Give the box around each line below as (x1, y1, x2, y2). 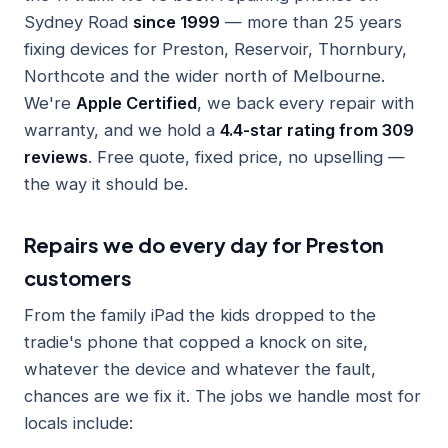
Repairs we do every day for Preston (24, 231, 384, 257)
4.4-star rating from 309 (220, 119, 414, 140)
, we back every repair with (197, 92, 414, 113)
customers (24, 264, 132, 290)
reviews (24, 146, 88, 167)
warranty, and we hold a (24, 119, 220, 140)
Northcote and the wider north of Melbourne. (24, 65, 385, 86)
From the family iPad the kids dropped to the (24, 304, 376, 325)
